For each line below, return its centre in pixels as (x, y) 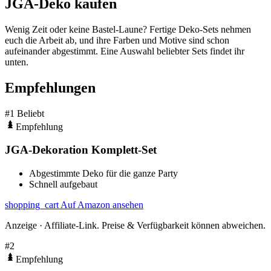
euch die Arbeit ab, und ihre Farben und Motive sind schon (117, 40)
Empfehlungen (50, 87)
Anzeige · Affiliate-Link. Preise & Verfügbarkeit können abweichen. (135, 226)
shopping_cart (32, 205)
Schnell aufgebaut (63, 184)
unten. (17, 62)
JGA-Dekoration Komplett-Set (81, 150)
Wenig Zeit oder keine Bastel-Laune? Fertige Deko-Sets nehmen (128, 29)
